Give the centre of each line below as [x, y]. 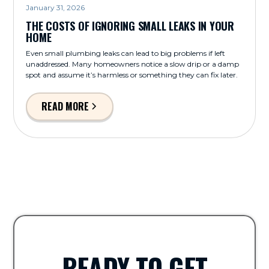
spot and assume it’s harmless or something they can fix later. [132, 74]
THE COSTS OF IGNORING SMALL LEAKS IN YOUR [130, 26]
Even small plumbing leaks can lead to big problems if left [126, 53]
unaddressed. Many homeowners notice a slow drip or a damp [133, 64]
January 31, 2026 [56, 7]
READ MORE [65, 107]
